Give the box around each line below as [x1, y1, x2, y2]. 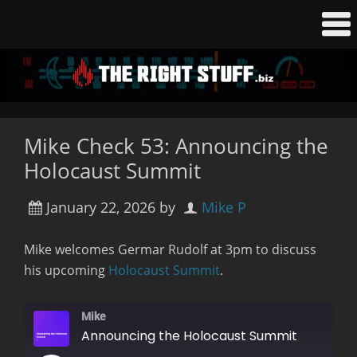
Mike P [202, 197, 246, 217]
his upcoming [24, 261, 108, 279]
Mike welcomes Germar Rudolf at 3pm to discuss [24, 240, 316, 258]
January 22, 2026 [46, 197, 155, 217]
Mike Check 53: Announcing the [24, 131, 328, 160]
